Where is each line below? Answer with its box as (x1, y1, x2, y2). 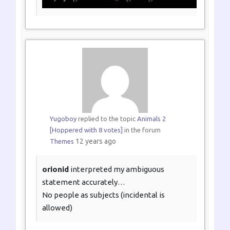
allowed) (42, 203, 72, 213)
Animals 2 (137, 115, 166, 123)
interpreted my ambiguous (69, 165, 164, 174)
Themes (49, 138, 74, 145)
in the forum (122, 126, 161, 134)
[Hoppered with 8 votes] (49, 126, 123, 134)
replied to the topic (76, 115, 137, 123)
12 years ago (75, 137, 116, 146)
